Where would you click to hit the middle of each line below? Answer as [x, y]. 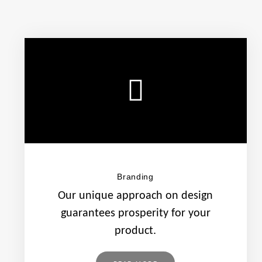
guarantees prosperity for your [135, 213]
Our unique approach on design [135, 196]
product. [135, 231]
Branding [135, 177]
